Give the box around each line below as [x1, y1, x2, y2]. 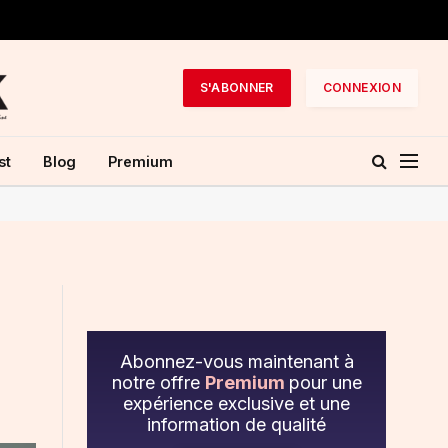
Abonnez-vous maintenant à [119, 351, 354, 372]
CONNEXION [322, 80, 401, 95]
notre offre [111, 372, 205, 393]
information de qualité [147, 414, 326, 435]
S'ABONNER [199, 80, 274, 95]
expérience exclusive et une [123, 393, 350, 414]
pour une [288, 372, 362, 393]
